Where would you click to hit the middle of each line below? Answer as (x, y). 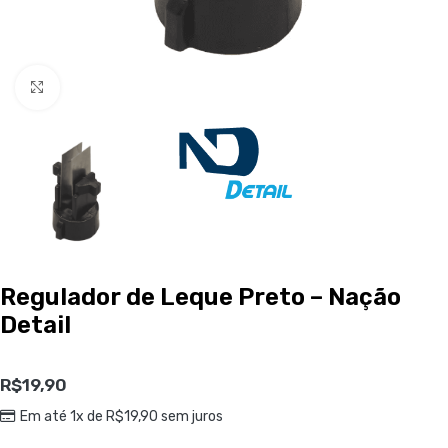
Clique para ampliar (123, 87)
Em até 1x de (62, 416)
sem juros (190, 416)
